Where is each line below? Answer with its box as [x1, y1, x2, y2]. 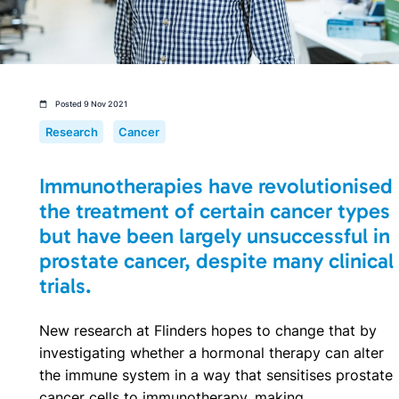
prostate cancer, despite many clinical [39, 247, 394, 273]
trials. [39, 272, 92, 298]
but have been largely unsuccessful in [39, 222, 390, 248]
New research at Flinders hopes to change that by [39, 321, 377, 339]
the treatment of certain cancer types [39, 197, 390, 224]
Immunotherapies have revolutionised [39, 172, 393, 199]
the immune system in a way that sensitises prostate [39, 365, 393, 384]
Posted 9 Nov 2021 [55, 99, 127, 110]
